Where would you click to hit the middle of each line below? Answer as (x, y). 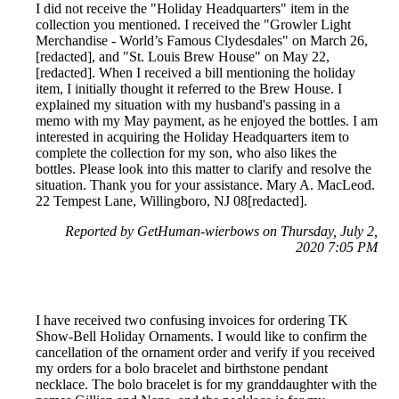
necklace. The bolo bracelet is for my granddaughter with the (206, 384)
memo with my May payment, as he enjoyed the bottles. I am (207, 120)
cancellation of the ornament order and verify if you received (205, 352)
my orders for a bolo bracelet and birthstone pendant (182, 368)
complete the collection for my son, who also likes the (186, 152)
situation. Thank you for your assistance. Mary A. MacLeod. (205, 184)
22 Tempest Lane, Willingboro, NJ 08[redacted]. (171, 200)
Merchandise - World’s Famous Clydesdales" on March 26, (202, 40)
